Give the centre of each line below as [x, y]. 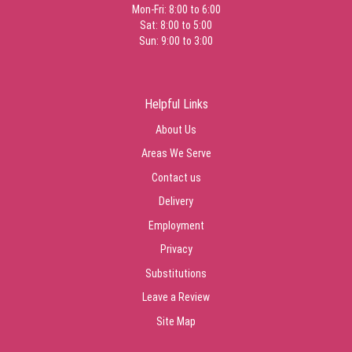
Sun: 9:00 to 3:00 [176, 40]
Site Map [176, 321]
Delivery [176, 202]
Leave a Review [176, 297]
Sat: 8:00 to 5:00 [176, 25]
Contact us [176, 177]
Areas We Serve [176, 154]
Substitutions [176, 273]
